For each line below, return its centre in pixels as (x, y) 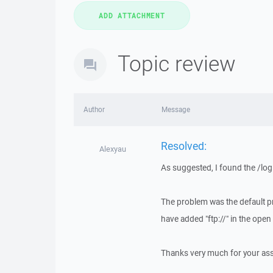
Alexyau (112, 149)
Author (94, 109)
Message (175, 109)
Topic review (177, 63)
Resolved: (183, 145)
